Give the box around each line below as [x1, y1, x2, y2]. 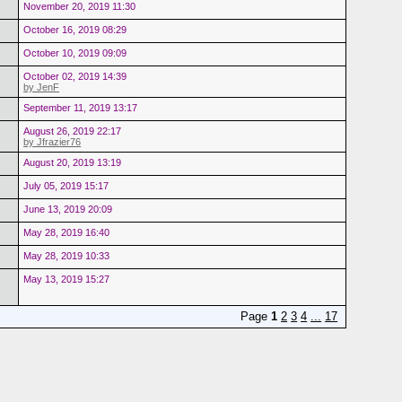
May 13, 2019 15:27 [23, 273, 110, 284]
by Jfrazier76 [23, 135, 82, 147]
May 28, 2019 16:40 [23, 226, 110, 238]
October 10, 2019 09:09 [23, 47, 127, 58]
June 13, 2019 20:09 [23, 203, 113, 214]
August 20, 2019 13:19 [23, 156, 122, 168]
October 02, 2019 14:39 [23, 70, 127, 82]
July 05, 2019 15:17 [23, 179, 109, 191]
